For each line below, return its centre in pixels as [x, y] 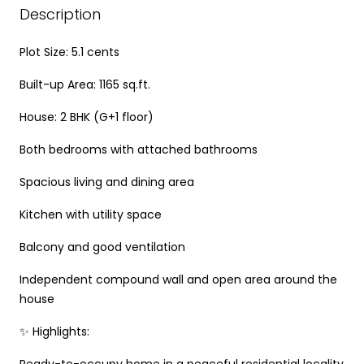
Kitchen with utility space [91, 214]
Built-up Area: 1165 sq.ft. [85, 84]
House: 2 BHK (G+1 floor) [87, 117]
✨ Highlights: [54, 331]
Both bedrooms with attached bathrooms [139, 149]
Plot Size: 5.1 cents [69, 52]
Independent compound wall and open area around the [178, 279]
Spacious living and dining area [107, 182]
